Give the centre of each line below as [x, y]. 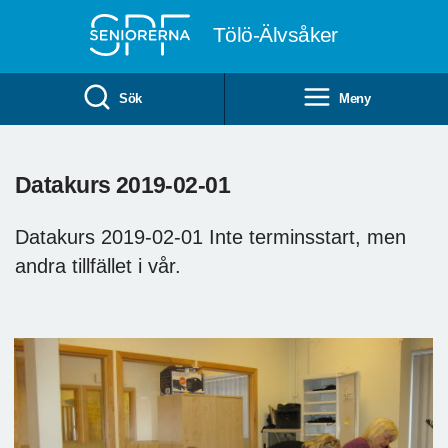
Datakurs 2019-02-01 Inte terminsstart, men [210, 236]
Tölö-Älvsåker [275, 34]
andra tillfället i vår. [98, 265]
